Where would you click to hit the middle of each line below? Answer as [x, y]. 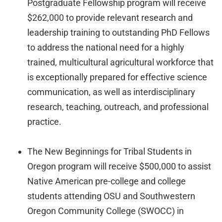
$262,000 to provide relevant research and [110, 18]
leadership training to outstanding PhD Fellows [118, 32]
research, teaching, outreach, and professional [118, 107]
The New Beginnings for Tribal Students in [110, 151]
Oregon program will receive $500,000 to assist [119, 166]
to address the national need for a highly [106, 47]
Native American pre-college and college [107, 181]
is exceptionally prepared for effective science [117, 77]
